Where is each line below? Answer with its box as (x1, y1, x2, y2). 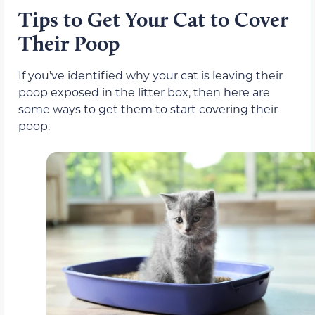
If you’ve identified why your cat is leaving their (18, 67, 283, 83)
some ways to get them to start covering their (18, 101, 278, 117)
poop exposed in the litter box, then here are (18, 84, 270, 100)
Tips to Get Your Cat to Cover (18, 6, 288, 33)
